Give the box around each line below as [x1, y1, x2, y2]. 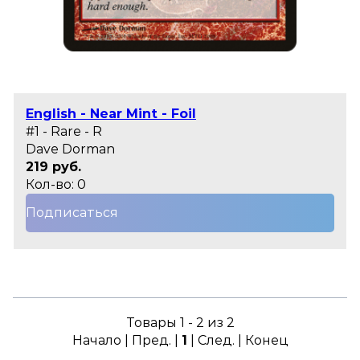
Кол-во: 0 [26, 177, 86, 193]
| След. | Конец [186, 333, 288, 349]
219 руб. [26, 159, 81, 175]
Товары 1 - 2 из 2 [125, 315, 235, 331]
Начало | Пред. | [72, 333, 182, 349]
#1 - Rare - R [26, 124, 102, 140]
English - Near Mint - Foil [26, 106, 196, 122]
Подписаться [26, 205, 118, 221]
